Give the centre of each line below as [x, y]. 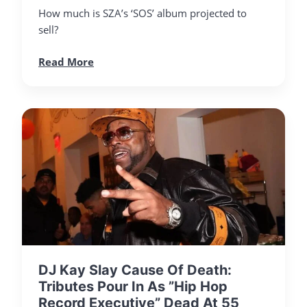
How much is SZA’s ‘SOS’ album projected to [143, 13]
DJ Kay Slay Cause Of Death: [135, 270]
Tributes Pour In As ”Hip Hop [133, 286]
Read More [66, 61]
